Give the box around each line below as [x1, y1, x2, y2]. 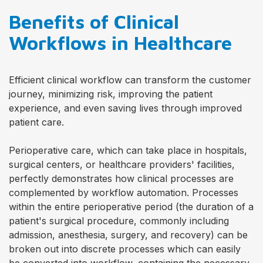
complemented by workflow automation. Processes [9, 187, 238, 198]
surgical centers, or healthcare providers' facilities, [9, 159, 235, 170]
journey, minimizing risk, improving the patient [9, 88, 213, 100]
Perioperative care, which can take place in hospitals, [9, 144, 247, 156]
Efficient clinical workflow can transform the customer [9, 74, 251, 86]
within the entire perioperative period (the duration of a [9, 201, 254, 213]
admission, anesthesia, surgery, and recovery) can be [9, 229, 248, 241]
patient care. [9, 116, 64, 128]
